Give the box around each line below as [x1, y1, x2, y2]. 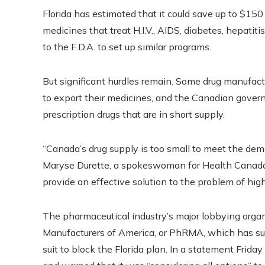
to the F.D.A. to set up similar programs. [43, 40, 211, 53]
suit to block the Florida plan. [43, 243, 167, 255]
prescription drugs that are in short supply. [43, 108, 225, 120]
